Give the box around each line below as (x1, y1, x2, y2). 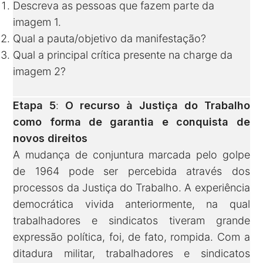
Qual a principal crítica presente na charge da (13, 49, 233, 62)
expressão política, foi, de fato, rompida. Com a (13, 231, 250, 244)
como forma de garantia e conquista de (13, 116, 250, 129)
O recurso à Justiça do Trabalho (65, 99, 250, 112)
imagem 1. (13, 16, 62, 29)
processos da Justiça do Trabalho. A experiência (13, 181, 250, 194)
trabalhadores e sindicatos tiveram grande (13, 214, 250, 227)
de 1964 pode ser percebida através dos (13, 165, 250, 178)
